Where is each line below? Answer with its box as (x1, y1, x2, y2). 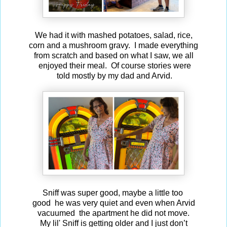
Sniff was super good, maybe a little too (42, 188, 185, 197)
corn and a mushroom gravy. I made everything (27, 41, 200, 50)
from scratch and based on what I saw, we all (33, 51, 194, 60)
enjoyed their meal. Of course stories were (36, 61, 191, 70)
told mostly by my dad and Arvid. (55, 71, 172, 80)
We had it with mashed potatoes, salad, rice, (34, 30, 193, 40)
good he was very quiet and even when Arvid (32, 198, 195, 207)
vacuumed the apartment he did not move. (35, 208, 192, 217)
